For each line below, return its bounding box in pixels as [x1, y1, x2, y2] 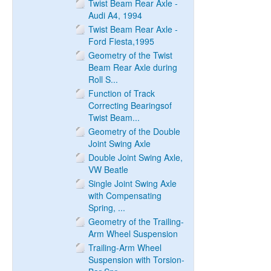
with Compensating [88, 189, 162, 201]
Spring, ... [88, 201, 125, 214]
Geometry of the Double [88, 125, 180, 137]
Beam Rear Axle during [88, 61, 177, 73]
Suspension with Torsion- [88, 253, 184, 266]
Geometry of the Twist [88, 49, 172, 61]
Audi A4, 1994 [88, 9, 142, 21]
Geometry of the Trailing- [88, 215, 184, 227]
